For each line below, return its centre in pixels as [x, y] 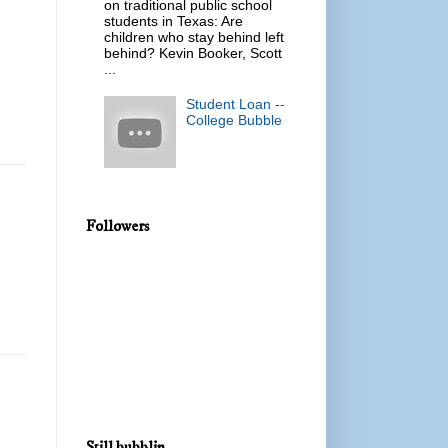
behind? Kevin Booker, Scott [192, 52]
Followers [117, 226]
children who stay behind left [193, 36]
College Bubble [234, 120]
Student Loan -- [236, 104]
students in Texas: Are [173, 20]
